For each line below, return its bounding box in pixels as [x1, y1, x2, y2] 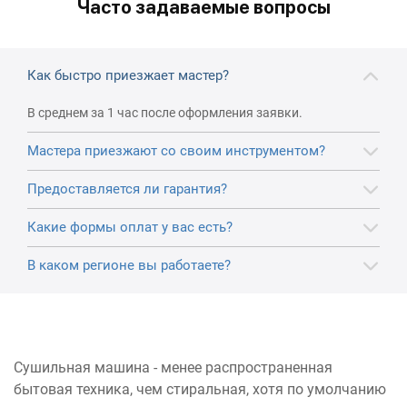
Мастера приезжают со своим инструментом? [27, 142, 325, 159]
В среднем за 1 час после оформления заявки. [27, 104, 303, 120]
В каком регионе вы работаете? [27, 256, 231, 273]
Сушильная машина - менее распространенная [14, 358, 333, 376]
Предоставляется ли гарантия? [27, 180, 227, 197]
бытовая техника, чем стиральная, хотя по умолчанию [14, 380, 386, 398]
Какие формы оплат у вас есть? [27, 218, 233, 235]
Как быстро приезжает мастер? [27, 66, 229, 84]
